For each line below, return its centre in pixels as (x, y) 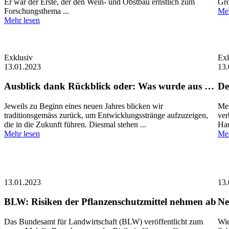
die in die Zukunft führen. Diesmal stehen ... (75, 125)
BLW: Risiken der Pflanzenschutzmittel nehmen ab (110, 202)
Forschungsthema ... (37, 11)
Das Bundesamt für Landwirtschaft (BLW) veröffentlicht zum (104, 221)
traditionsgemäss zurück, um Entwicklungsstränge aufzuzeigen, (106, 116)
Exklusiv (18, 57)
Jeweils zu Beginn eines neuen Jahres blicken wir (84, 106)
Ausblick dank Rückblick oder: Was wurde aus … (109, 86)
